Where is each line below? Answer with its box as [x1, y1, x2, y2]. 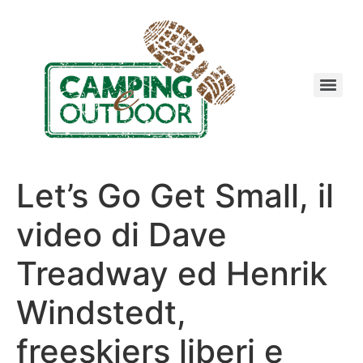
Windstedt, [16, 293, 186, 332]
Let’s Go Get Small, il [16, 176, 334, 216]
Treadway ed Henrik [16, 254, 327, 293]
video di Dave [16, 215, 227, 254]
